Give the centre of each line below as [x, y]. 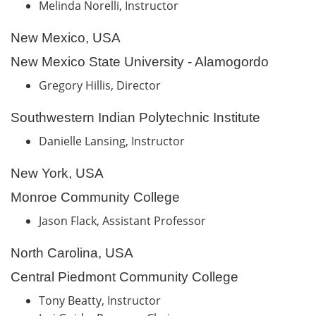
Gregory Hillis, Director [101, 85]
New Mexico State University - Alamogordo [140, 61]
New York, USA [57, 173]
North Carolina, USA [72, 253]
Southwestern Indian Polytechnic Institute [135, 117]
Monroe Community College [95, 197]
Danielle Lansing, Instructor [113, 141]
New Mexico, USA [66, 37]
